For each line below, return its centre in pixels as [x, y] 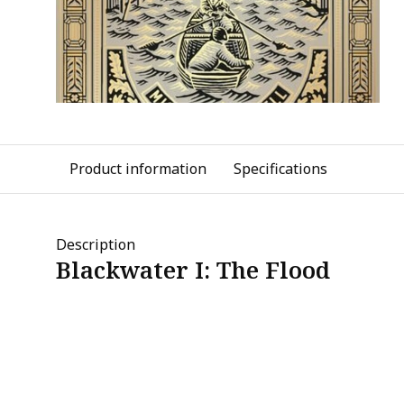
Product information [138, 169]
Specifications [280, 169]
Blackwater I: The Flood [193, 270]
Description [96, 244]
